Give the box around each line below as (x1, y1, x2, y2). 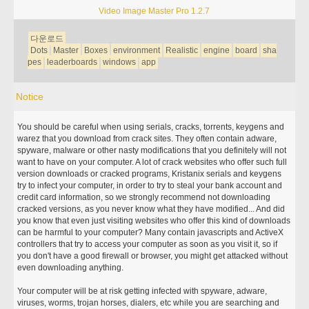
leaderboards (47, 57, 98, 67)
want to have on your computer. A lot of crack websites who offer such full (17, 157, 288, 167)
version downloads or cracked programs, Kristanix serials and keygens (17, 169, 282, 179)
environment (113, 46, 161, 55)
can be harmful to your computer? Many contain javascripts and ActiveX (17, 228, 284, 237)
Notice (16, 91, 44, 102)
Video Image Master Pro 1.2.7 (99, 6, 210, 16)
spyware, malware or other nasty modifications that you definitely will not (17, 146, 287, 155)
